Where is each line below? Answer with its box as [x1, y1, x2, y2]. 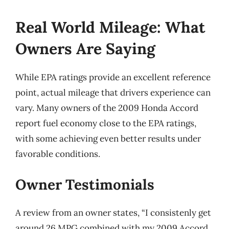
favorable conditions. [15, 148, 100, 159]
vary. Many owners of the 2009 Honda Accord [15, 102, 198, 113]
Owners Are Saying [15, 39, 155, 58]
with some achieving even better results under [15, 133, 201, 144]
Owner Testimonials [15, 175, 154, 194]
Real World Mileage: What [15, 17, 205, 37]
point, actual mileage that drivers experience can [15, 87, 211, 98]
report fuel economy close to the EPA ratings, [15, 118, 196, 129]
